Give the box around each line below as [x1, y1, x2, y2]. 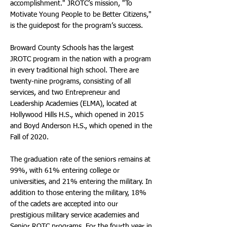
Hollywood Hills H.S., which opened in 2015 [10, 111, 144, 119]
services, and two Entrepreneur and [10, 89, 120, 96]
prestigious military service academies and [10, 212, 139, 219]
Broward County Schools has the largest [10, 45, 134, 52]
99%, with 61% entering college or [10, 167, 120, 174]
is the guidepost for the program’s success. [10, 22, 143, 29]
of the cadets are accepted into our [10, 201, 118, 208]
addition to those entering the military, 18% [10, 190, 146, 197]
